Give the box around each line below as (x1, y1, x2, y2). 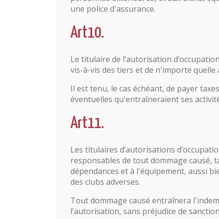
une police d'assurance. (70, 3, 155, 14)
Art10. (70, 25, 104, 41)
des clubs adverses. (70, 176, 140, 187)
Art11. (70, 115, 104, 131)
